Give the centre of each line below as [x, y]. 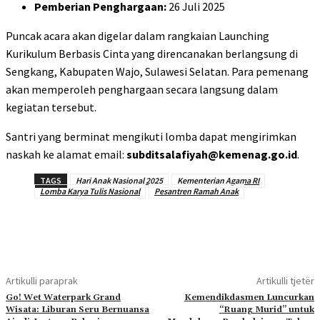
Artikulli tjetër [285, 281]
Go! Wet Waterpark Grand [63, 298]
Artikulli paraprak [42, 281]
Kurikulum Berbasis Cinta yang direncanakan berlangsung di [152, 54]
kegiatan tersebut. [51, 107]
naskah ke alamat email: [66, 155]
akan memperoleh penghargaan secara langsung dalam [142, 90]
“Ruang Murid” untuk [266, 310]
